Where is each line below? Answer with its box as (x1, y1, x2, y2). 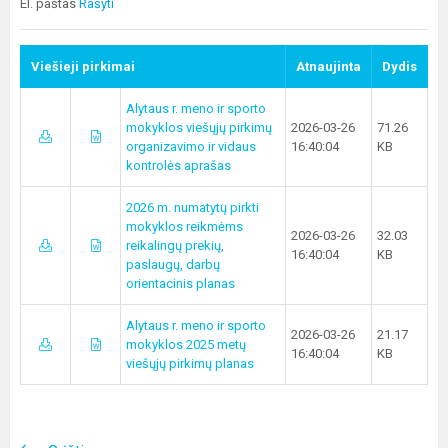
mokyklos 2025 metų (126, 337, 246, 353)
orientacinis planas (126, 276, 235, 292)
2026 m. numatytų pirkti (126, 200, 259, 216)
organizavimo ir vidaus (126, 139, 256, 155)
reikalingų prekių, (126, 238, 224, 254)
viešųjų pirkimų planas (126, 356, 254, 372)
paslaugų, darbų (126, 257, 220, 273)
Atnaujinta (296, 59, 361, 75)
